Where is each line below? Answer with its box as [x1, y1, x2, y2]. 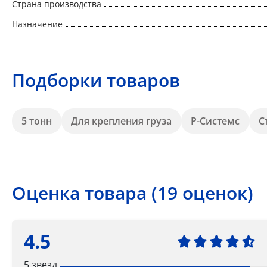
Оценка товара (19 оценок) [12, 180, 253, 205]
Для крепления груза [71, 114, 172, 128]
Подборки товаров [12, 67, 180, 92]
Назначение [12, 18, 63, 30]
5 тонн [21, 114, 52, 128]
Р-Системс [191, 114, 240, 128]
